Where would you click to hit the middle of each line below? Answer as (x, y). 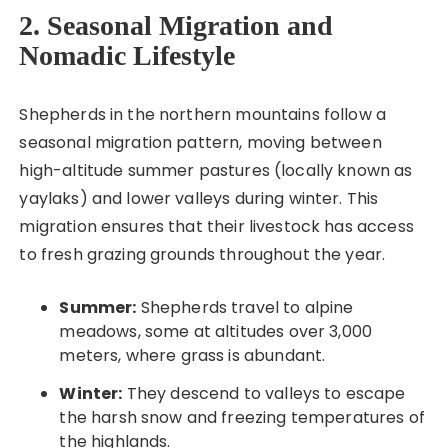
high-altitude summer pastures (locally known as (216, 171)
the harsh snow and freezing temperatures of (242, 418)
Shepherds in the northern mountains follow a (203, 115)
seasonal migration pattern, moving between (200, 143)
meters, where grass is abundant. (192, 356)
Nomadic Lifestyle (127, 56)
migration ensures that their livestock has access (216, 227)
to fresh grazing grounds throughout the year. (202, 255)
